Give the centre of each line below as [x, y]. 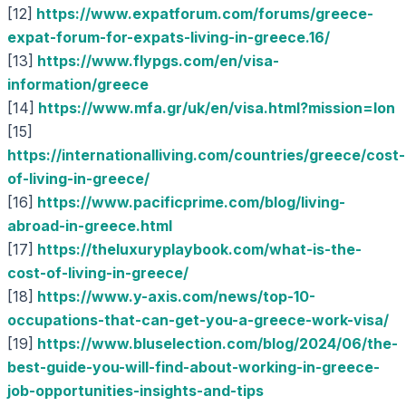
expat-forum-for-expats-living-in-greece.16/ [169, 37]
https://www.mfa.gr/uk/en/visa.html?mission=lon [217, 108]
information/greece [78, 84]
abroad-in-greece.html [90, 226]
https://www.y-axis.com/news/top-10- [176, 296]
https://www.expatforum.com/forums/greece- [205, 14]
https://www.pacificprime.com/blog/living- [191, 202]
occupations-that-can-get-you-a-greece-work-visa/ [198, 320]
